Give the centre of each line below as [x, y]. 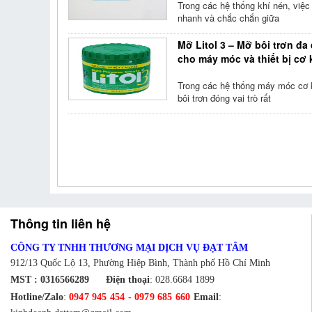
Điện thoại [128, 280]
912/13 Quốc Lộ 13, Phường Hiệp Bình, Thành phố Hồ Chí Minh [140, 263]
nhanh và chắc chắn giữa [229, 18]
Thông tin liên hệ [61, 224]
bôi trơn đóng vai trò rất [225, 98]
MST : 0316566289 [58, 280]
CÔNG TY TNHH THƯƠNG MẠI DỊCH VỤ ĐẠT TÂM [131, 248]
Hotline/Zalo [37, 297]
